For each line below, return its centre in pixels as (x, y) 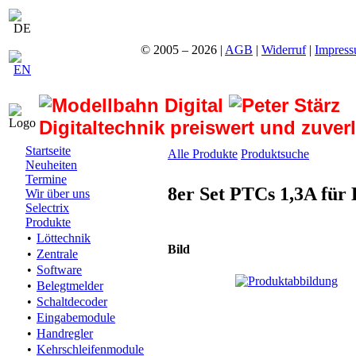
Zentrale (57, 254)
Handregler (65, 333)
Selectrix (47, 208)
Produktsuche (275, 154)
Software (59, 270)
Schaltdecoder (72, 302)
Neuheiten (51, 165)
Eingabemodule (76, 317)
